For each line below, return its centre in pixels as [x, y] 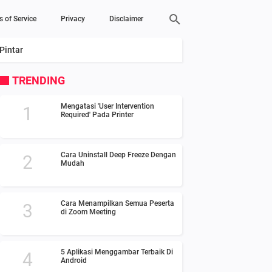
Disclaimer [126, 19]
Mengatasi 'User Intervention [107, 106]
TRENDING [39, 80]
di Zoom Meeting [88, 212]
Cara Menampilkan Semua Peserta [117, 203]
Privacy [73, 19]
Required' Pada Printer [97, 115]
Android [74, 260]
